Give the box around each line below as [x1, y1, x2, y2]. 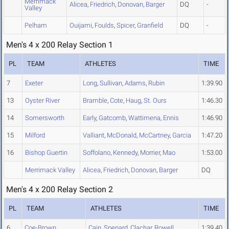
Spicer [117, 21, 134, 30]
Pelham [25, 21, 47, 30]
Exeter [25, 79, 43, 87]
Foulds [95, 21, 114, 30]
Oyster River [25, 97, 60, 105]
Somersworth [25, 114, 64, 122]
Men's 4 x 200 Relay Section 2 [6, 185, 113, 195]
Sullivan [100, 79, 122, 87]
